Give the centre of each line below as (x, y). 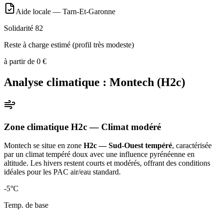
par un (15, 154)
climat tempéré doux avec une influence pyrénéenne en (110, 154)
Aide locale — (39, 12)
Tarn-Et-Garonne (89, 12)
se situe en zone (57, 146)
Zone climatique (37, 127)
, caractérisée (192, 146)
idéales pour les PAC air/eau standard (61, 172)
